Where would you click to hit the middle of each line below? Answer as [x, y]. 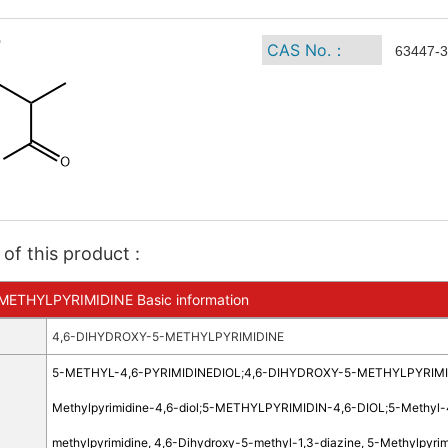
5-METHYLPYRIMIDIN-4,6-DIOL [293, 407]
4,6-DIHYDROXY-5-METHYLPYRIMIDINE [167, 336]
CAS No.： [306, 50]
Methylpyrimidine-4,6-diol [125, 407]
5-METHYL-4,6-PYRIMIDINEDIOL [146, 372]
